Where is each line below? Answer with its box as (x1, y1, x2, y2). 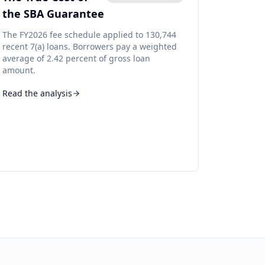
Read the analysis (2, 88, 72, 99)
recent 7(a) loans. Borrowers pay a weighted (2, 41, 177, 52)
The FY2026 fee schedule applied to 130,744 (2, 29, 176, 40)
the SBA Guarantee (2, 7, 104, 21)
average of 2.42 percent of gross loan (2, 53, 150, 64)
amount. (2, 64, 35, 76)
